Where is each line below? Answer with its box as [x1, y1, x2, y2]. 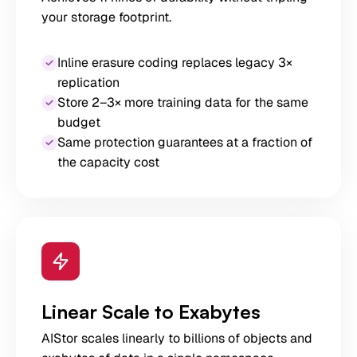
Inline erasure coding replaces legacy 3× [57, 54, 292, 71]
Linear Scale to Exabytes [41, 300, 261, 324]
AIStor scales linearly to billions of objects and [41, 330, 312, 347]
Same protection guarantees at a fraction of [57, 134, 312, 151]
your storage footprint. [41, 9, 171, 25]
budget [57, 114, 100, 131]
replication [57, 74, 120, 91]
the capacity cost [57, 154, 159, 171]
